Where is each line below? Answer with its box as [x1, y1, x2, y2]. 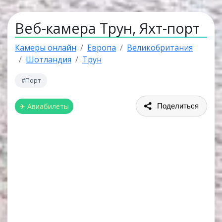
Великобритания [127, 42, 193, 53]
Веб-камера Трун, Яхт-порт [15, 18, 200, 38]
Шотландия [26, 54, 71, 65]
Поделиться [157, 102, 199, 110]
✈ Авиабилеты [19, 101, 69, 111]
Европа [87, 42, 116, 53]
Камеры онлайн [15, 42, 76, 53]
